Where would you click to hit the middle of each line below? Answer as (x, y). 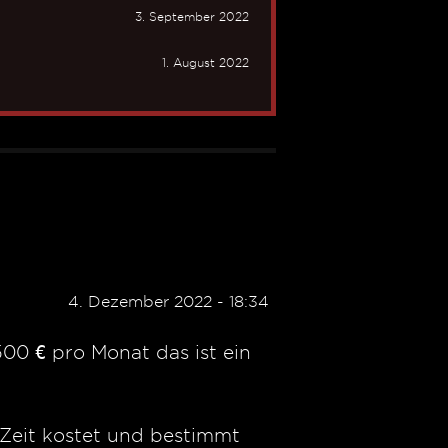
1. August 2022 (205, 62)
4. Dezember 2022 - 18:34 (168, 301)
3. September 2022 (192, 16)
